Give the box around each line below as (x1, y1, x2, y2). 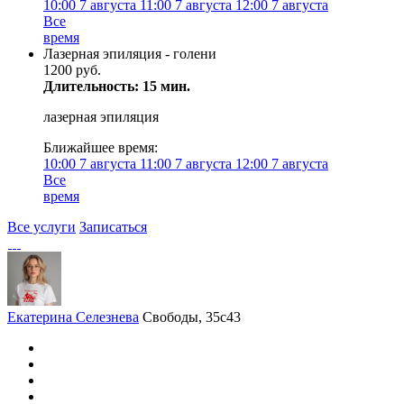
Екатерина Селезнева (7, 309, 139, 325)
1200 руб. (43, 62, 101, 78)
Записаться (79, 219, 147, 234)
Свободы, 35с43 (142, 309, 241, 325)
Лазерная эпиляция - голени (43, 46, 216, 61)
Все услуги (7, 219, 76, 234)
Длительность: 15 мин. (43, 78, 190, 94)
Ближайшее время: (43, 140, 158, 155)
